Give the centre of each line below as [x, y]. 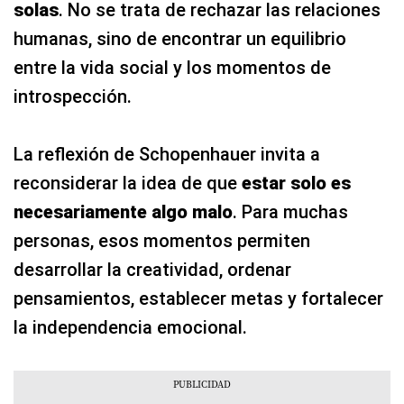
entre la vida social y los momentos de [172, 67]
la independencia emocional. [130, 327]
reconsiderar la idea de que [128, 183]
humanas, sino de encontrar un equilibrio [180, 38]
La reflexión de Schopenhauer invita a [167, 154]
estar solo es [296, 183]
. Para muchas [290, 211]
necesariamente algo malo [123, 211]
